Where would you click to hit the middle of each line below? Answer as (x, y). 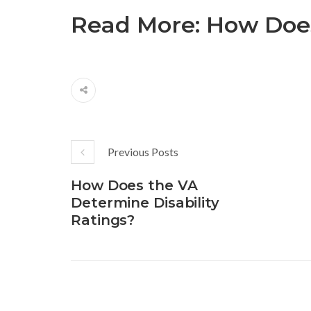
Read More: (138, 24)
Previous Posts (143, 151)
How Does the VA (134, 185)
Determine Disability (145, 202)
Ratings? (103, 220)
